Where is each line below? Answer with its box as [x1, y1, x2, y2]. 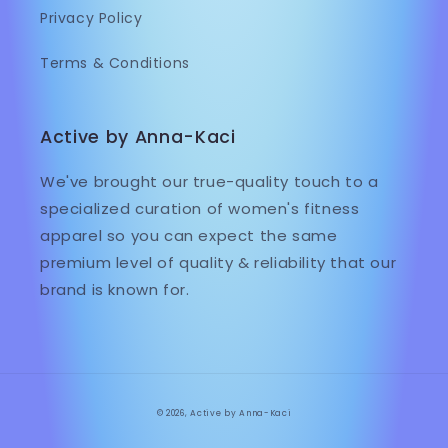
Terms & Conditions [40, 53, 190, 74]
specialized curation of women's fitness [40, 198, 360, 220]
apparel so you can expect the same [40, 225, 338, 247]
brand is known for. [40, 279, 190, 301]
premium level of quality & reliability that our [40, 252, 397, 274]
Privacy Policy [40, 8, 143, 29]
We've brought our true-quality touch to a [40, 171, 379, 193]
